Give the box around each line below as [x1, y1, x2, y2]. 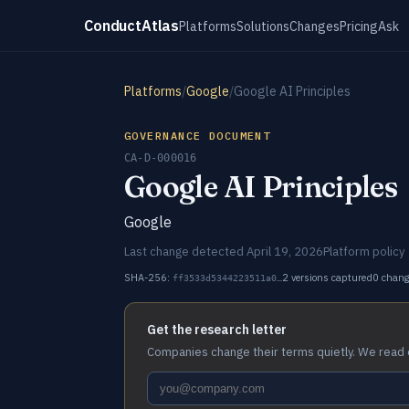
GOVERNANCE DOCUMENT [124, 129, 271, 142]
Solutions [236, 17, 290, 35]
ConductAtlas [84, 16, 180, 35]
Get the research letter [147, 321, 287, 338]
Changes [289, 17, 341, 35]
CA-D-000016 [124, 152, 197, 164]
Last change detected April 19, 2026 [124, 244, 323, 259]
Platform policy [323, 244, 404, 259]
